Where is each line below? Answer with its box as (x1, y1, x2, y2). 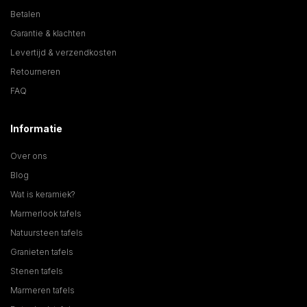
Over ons (10, 151, 47, 162)
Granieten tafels (10, 247, 73, 258)
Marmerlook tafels (10, 208, 82, 219)
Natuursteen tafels (10, 228, 83, 238)
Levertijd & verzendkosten (10, 47, 116, 58)
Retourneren (10, 66, 60, 77)
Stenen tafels (10, 266, 63, 277)
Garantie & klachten (10, 28, 86, 39)
